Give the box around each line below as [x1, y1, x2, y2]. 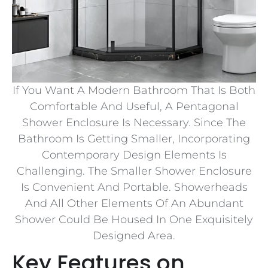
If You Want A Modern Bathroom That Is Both [13, 83, 255, 97]
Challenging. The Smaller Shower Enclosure [16, 164, 252, 178]
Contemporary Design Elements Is [41, 148, 227, 162]
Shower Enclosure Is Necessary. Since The [22, 115, 246, 129]
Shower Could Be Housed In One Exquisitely [15, 212, 253, 226]
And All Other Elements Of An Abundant [25, 196, 243, 210]
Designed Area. [93, 229, 175, 242]
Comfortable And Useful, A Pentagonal [29, 99, 239, 113]
